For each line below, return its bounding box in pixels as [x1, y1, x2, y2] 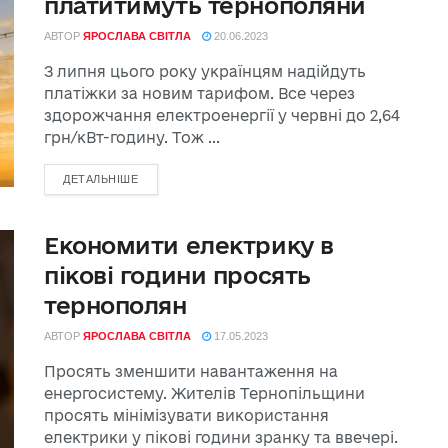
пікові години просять [44, 262, 311, 288]
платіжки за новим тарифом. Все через [44, 85, 355, 102]
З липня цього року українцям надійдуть [44, 63, 366, 80]
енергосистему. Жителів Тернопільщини [44, 385, 365, 402]
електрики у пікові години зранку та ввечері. [44, 429, 398, 446]
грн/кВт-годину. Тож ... [44, 129, 220, 146]
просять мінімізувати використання [44, 407, 329, 424]
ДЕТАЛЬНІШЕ [63, 173, 139, 185]
